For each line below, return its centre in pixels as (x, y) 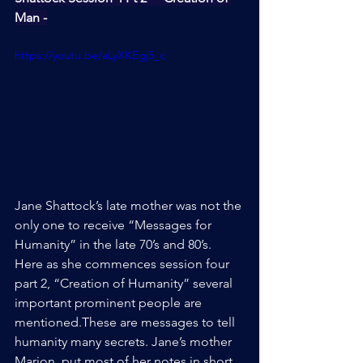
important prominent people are (110, 303)
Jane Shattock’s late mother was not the (130, 205)
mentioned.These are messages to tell (126, 322)
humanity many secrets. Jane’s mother (125, 342)
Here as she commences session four (124, 264)
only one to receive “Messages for (115, 225)
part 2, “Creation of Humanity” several (125, 283)
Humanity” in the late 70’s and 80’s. (115, 244)
